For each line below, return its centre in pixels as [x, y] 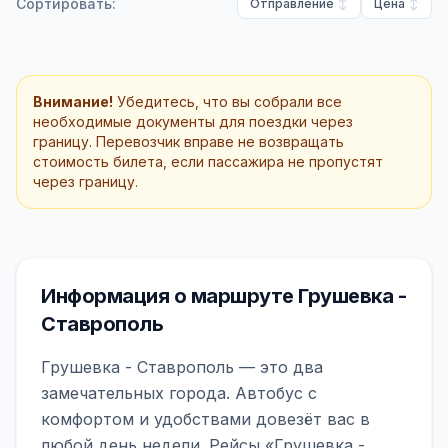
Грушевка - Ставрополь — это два [182, 367]
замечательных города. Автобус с [179, 393]
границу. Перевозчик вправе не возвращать [188, 141]
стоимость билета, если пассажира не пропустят [208, 161]
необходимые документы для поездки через [193, 121]
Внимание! [73, 101]
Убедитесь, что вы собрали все [227, 101]
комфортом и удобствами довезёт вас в [205, 419]
